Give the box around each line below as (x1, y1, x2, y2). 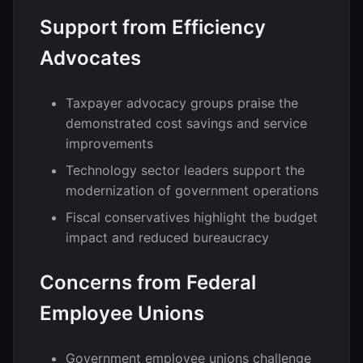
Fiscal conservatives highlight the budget (66, 209, 318, 225)
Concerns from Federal (40, 271, 256, 294)
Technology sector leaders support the (66, 162, 305, 178)
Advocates (40, 46, 141, 70)
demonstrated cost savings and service (66, 115, 307, 131)
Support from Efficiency (40, 15, 266, 39)
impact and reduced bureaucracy (66, 229, 269, 246)
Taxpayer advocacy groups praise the (66, 95, 298, 111)
